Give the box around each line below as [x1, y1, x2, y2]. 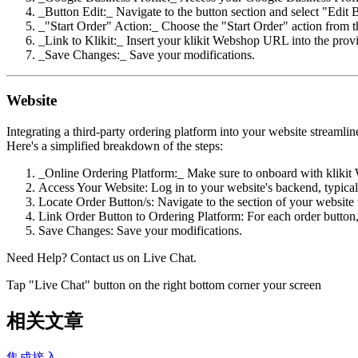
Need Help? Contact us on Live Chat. [6, 250, 197, 265]
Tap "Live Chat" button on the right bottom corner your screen [6, 277, 321, 292]
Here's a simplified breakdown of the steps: [6, 138, 223, 153]
